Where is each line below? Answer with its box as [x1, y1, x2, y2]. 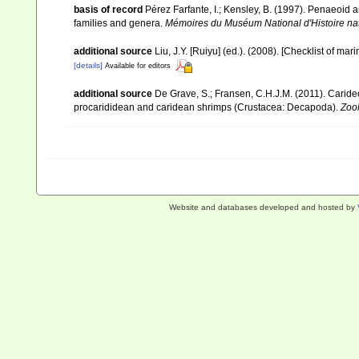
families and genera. [74, 17, 165, 29]
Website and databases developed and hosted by [168, 203, 357, 212]
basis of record [74, 3, 143, 15]
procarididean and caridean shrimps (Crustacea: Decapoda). [74, 101, 341, 113]
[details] [74, 61, 103, 71]
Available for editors [105, 62, 171, 71]
